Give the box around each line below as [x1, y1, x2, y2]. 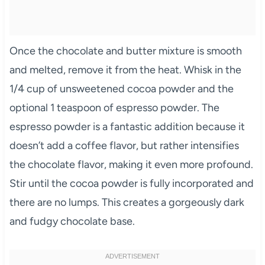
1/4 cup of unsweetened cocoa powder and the [9, 82, 234, 95]
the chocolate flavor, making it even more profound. [9, 157, 253, 171]
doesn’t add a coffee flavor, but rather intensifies [9, 138, 239, 152]
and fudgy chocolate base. [9, 214, 135, 228]
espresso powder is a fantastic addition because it [9, 119, 245, 133]
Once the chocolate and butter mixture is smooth [9, 44, 242, 57]
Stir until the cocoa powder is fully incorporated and [9, 176, 254, 190]
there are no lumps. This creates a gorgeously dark [9, 195, 244, 209]
